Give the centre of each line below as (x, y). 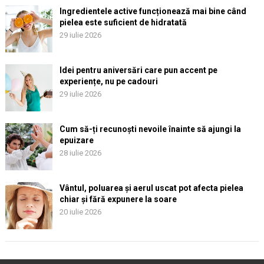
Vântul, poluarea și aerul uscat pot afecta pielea (151, 188)
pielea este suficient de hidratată (123, 23)
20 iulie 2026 (80, 212)
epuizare (76, 141)
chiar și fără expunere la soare (118, 199)
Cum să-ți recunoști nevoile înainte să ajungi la (150, 129)
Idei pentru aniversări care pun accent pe (138, 70)
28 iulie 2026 (80, 153)
